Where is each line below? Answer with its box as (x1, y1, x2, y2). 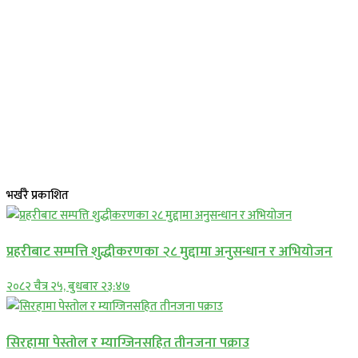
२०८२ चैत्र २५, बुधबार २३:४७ (6, 276, 130, 297)
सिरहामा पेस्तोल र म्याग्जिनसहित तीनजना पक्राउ (6, 330, 249, 354)
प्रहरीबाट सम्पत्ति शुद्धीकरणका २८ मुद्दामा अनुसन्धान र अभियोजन (6, 239, 332, 263)
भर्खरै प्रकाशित (6, 185, 69, 205)
